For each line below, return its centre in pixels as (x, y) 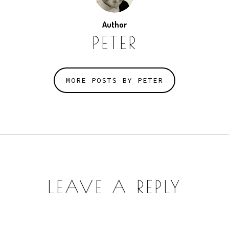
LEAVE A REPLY (114, 187)
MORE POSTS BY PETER (114, 81)
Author (114, 25)
